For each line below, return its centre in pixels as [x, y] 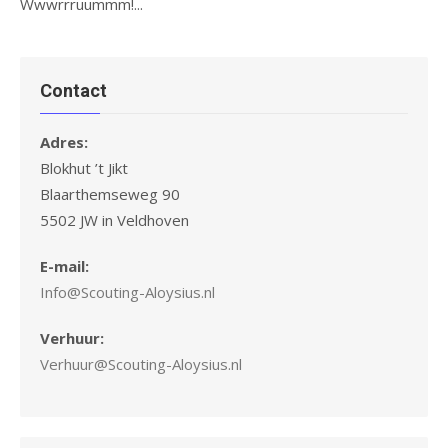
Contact [73, 91]
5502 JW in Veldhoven [114, 220]
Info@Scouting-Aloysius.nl [127, 292]
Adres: [64, 142]
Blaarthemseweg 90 [110, 194]
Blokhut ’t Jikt [84, 168]
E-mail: [64, 266]
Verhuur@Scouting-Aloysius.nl [141, 364]
